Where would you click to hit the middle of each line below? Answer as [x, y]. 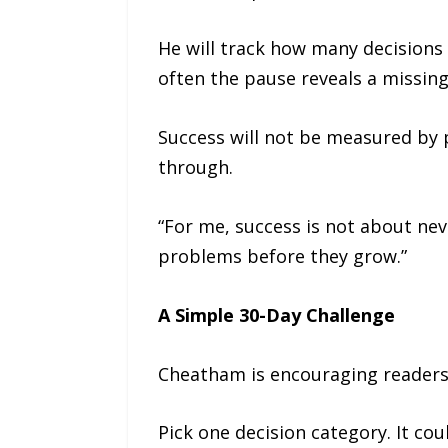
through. [195, 167]
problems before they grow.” [282, 256]
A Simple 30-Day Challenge [276, 314]
